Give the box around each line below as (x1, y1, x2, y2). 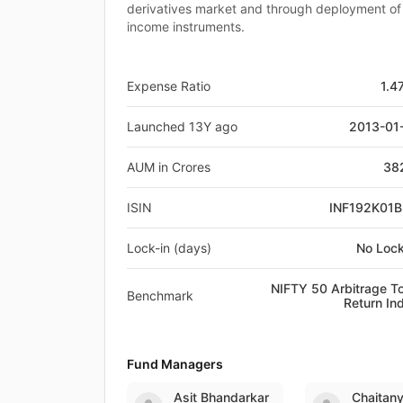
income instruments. (127, 18, 245, 34)
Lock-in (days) (127, 239, 211, 255)
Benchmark (127, 287, 193, 303)
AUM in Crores (127, 158, 210, 175)
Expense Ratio (127, 77, 210, 94)
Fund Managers (127, 355, 223, 372)
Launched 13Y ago (127, 118, 237, 134)
